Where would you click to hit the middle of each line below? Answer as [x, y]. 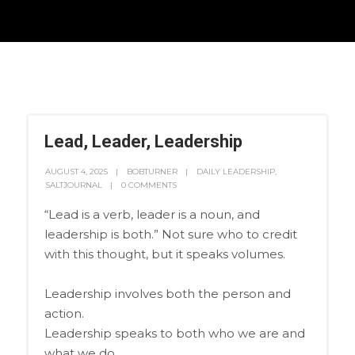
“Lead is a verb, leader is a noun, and [152, 214]
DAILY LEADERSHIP [235, 171]
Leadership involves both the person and [167, 293]
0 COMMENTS [149, 185]
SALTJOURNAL [73, 185]
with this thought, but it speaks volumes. [164, 254]
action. [64, 313]
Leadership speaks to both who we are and [174, 333]
